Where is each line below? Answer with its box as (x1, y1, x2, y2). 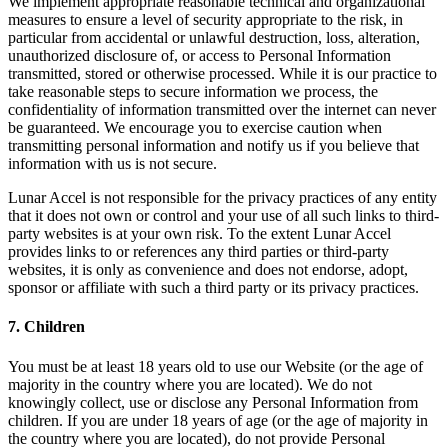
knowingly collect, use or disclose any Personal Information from (8, 393, 418, 411)
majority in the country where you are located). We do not (8, 375, 372, 393)
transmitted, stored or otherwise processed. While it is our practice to (8, 65, 437, 83)
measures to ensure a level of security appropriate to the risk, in (8, 11, 403, 29)
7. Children (8, 318, 85, 336)
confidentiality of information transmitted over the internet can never (8, 101, 436, 119)
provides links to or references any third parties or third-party (8, 243, 389, 261)
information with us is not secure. (8, 155, 217, 173)
